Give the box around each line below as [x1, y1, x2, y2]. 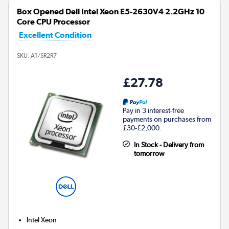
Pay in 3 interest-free [123, 106, 184, 114]
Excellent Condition [19, 30, 91, 40]
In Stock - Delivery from [133, 140, 204, 149]
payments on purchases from [123, 114, 211, 123]
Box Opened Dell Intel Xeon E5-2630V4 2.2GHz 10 [17, 6, 204, 16]
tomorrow [133, 149, 165, 157]
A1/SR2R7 [31, 52, 57, 59]
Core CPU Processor [17, 16, 90, 27]
